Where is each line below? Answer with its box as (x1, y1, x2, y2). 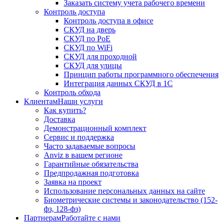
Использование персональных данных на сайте (44, 187, 205, 196)
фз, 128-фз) (44, 205, 81, 214)
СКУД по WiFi (64, 43, 112, 52)
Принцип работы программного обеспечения (64, 70, 219, 79)
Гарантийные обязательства (44, 160, 138, 169)
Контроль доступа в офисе (64, 16, 153, 25)
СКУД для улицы (64, 61, 122, 70)
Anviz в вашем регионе (44, 151, 122, 160)
